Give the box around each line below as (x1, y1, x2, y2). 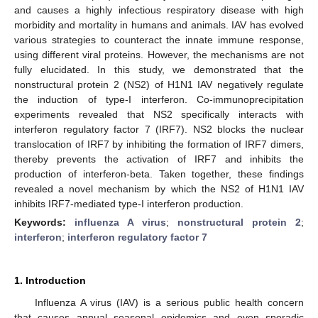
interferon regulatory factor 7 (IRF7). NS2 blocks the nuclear (14, 123, 304, 135)
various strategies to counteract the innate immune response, (14, 33, 304, 45)
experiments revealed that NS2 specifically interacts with (14, 108, 304, 120)
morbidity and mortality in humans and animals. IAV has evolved (14, 18, 304, 31)
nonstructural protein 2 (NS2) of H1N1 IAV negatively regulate (14, 78, 304, 90)
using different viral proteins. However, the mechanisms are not (14, 48, 304, 60)
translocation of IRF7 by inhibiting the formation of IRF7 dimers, (14, 138, 304, 150)
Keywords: (14, 216, 75, 228)
